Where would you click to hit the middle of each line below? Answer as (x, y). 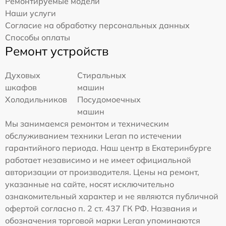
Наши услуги (31, 13)
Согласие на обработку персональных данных (97, 25)
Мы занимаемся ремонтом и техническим (87, 124)
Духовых (23, 75)
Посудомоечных (109, 100)
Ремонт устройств (57, 51)
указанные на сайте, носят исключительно (90, 184)
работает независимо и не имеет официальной (98, 160)
